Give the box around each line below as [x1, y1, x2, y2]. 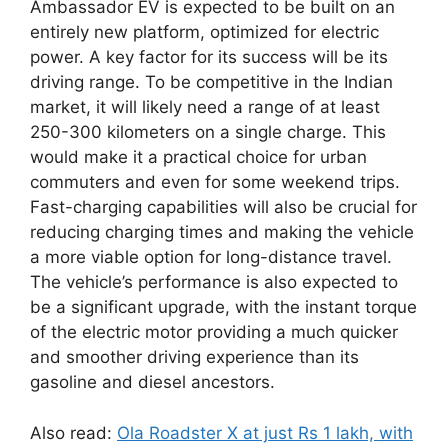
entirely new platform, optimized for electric [30, 22, 379, 43]
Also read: [30, 422, 117, 443]
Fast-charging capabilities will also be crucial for [30, 197, 417, 218]
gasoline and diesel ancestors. [30, 372, 275, 393]
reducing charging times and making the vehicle [30, 222, 414, 243]
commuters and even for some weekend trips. [30, 172, 400, 193]
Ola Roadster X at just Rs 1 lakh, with [117, 422, 413, 443]
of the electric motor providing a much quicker [30, 322, 398, 343]
